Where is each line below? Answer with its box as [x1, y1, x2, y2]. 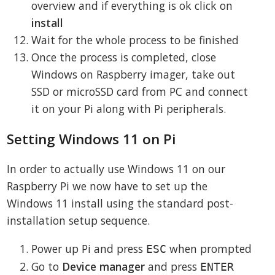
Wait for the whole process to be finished [31, 33, 239, 48]
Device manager [62, 258, 145, 274]
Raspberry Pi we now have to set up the [7, 179, 208, 194]
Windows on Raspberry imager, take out [31, 67, 236, 82]
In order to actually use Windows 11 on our [7, 161, 226, 177]
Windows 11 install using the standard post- [7, 196, 234, 211]
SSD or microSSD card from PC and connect [31, 84, 249, 99]
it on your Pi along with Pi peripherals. [31, 101, 227, 117]
